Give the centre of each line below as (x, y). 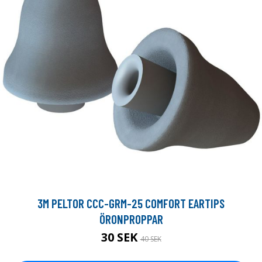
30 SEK (120, 237)
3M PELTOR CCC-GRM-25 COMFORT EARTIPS (131, 203)
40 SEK (151, 239)
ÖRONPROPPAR (131, 219)
